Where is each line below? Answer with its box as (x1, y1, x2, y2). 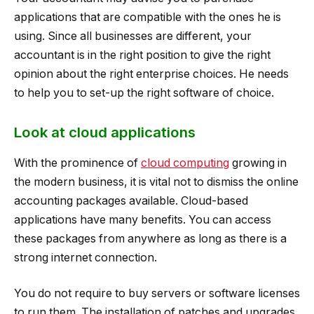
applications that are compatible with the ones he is (14, 10, 281, 24)
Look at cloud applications (14, 123, 196, 141)
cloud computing (141, 156, 229, 170)
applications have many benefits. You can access (14, 212, 271, 226)
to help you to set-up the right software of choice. (14, 86, 274, 100)
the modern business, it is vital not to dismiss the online (14, 175, 299, 189)
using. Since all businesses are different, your (14, 29, 252, 43)
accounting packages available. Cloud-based (14, 193, 248, 207)
